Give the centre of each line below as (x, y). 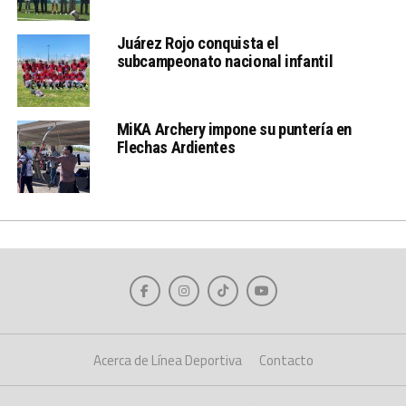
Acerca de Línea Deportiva (167, 360)
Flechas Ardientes (176, 147)
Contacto (286, 360)
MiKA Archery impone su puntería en (234, 129)
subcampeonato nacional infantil (225, 61)
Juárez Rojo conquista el (198, 43)
